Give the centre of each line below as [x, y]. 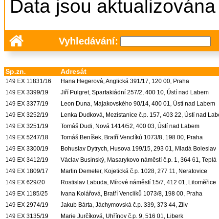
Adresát [74, 72]
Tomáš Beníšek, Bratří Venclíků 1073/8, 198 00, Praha [132, 138]
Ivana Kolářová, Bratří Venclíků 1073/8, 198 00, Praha [131, 194]
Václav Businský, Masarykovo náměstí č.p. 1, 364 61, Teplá [139, 160]
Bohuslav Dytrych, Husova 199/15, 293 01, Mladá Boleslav [138, 149]
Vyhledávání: [88, 41]
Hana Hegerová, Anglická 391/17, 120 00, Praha [125, 81]
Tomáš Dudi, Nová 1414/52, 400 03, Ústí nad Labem [130, 126]
